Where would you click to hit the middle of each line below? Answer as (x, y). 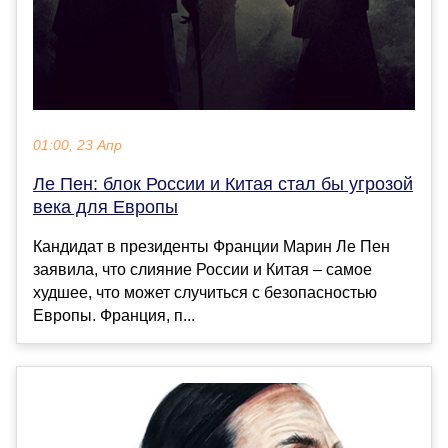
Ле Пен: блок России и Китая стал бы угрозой (223, 184)
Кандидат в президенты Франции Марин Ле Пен (211, 247)
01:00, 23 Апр (77, 146)
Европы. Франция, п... (114, 316)
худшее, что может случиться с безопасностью (205, 293)
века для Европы (105, 207)
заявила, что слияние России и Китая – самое (202, 270)
